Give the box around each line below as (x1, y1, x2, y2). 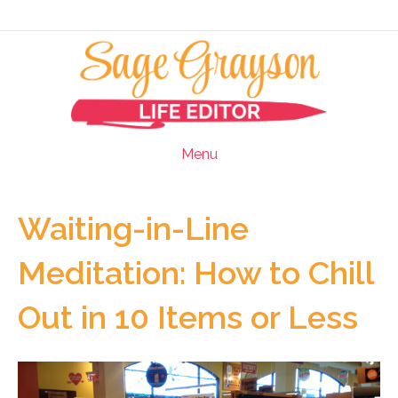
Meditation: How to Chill (18, 254, 374, 291)
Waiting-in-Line (18, 210, 249, 247)
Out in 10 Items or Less (18, 298, 358, 336)
